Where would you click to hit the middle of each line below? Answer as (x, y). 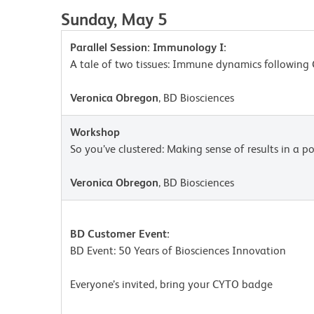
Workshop (95, 132)
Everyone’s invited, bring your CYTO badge (173, 284)
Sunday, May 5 (114, 19)
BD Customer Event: (120, 234)
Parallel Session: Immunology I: (148, 47)
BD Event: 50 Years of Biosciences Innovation (178, 251)
